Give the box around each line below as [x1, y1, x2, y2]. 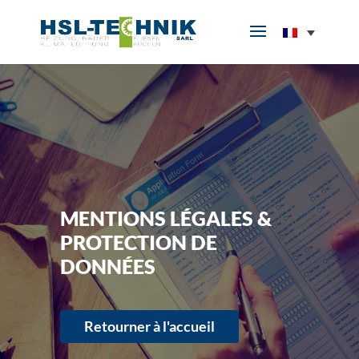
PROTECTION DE [59, 230, 217, 254]
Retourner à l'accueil [83, 317, 215, 336]
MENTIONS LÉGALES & [59, 206, 272, 230]
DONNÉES [59, 254, 155, 278]
